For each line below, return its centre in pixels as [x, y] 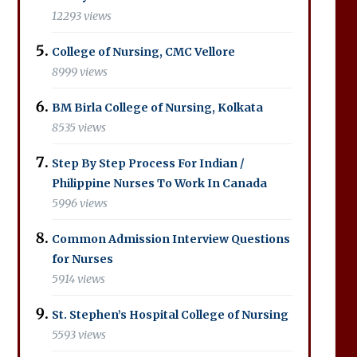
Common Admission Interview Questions [171, 239]
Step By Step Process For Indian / [148, 163]
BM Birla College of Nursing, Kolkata [157, 107]
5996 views [79, 203]
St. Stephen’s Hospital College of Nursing [170, 314]
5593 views [78, 335]
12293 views [81, 16]
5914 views [78, 279]
